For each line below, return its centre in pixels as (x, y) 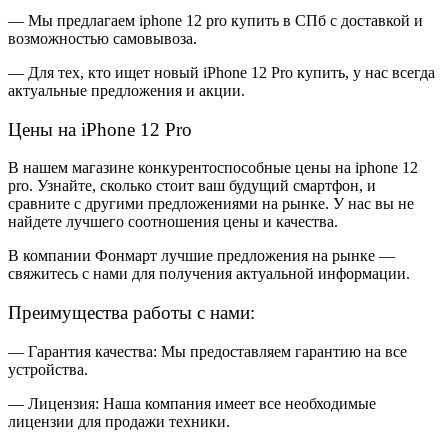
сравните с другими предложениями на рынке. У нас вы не (211, 204)
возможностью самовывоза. (102, 38)
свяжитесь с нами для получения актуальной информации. (209, 274)
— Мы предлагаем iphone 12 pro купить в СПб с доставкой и (215, 20)
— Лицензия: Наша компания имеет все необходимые (192, 403)
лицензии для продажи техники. (119, 421)
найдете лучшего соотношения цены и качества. (173, 222)
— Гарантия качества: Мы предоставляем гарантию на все (207, 351)
